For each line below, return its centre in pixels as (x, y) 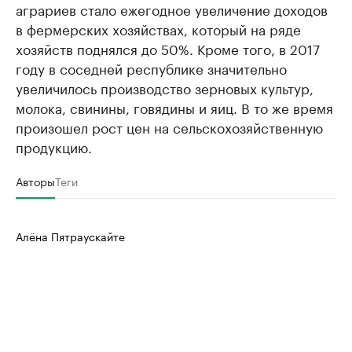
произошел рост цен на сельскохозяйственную (169, 126)
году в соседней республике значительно (151, 68)
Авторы (35, 181)
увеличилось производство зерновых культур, (165, 87)
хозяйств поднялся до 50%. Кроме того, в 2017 (168, 48)
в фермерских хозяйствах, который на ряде (158, 28)
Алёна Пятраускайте (70, 236)
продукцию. (54, 146)
